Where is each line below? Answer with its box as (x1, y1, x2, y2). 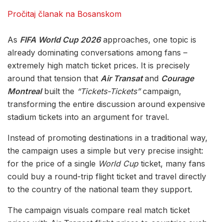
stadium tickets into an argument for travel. (7, 112, 169, 122)
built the (42, 86, 77, 97)
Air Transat (101, 73, 145, 84)
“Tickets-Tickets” (77, 86, 140, 97)
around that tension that (7, 73, 101, 84)
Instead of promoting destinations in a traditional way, (7, 133, 208, 143)
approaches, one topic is (101, 35, 196, 45)
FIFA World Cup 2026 (20, 35, 101, 45)
